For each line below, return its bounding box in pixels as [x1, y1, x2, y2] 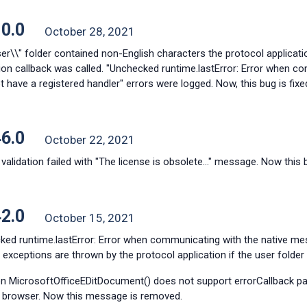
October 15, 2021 [44, 211, 135, 225]
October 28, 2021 [44, 25, 135, 38]
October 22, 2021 [44, 133, 135, 147]
